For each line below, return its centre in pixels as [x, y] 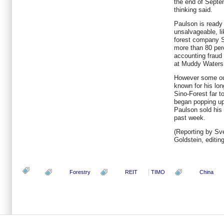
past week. [190, 118]
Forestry [80, 172]
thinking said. [193, 10]
